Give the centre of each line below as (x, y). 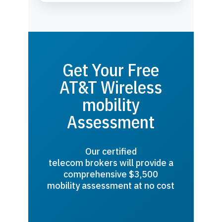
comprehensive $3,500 (111, 174)
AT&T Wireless (111, 87)
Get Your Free (111, 70)
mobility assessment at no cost (111, 186)
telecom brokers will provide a (111, 163)
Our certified (111, 151)
